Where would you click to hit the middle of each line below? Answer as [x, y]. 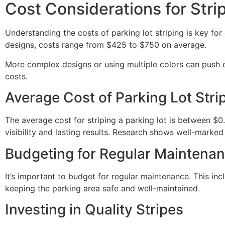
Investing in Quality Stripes [94, 209]
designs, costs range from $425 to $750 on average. [106, 45]
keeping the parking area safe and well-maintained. [102, 188]
